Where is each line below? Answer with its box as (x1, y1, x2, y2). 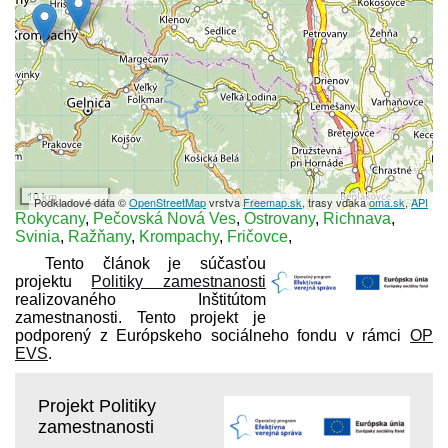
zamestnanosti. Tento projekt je (15, 308, 266, 326)
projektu (15, 272, 92, 290)
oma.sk (369, 193, 405, 210)
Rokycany (15, 209, 85, 227)
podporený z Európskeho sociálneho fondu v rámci (15, 326, 410, 344)
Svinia (15, 227, 60, 245)
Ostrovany (244, 209, 315, 227)
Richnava (323, 209, 391, 227)
